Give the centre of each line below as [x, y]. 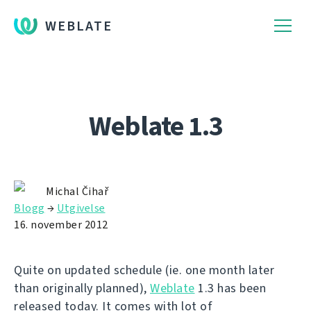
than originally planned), [82, 288]
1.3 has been [230, 288]
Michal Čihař [77, 191]
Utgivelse [81, 208]
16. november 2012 [61, 225]
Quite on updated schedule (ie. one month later [144, 270]
